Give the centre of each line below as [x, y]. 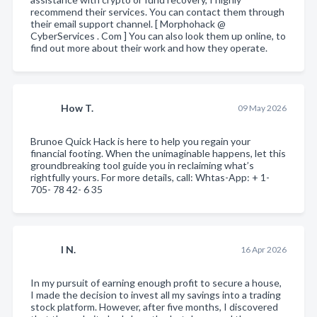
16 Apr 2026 [263, 249]
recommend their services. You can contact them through [157, 11]
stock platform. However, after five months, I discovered [154, 306]
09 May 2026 [262, 108]
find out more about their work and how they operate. [149, 47]
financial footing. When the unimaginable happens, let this [158, 153]
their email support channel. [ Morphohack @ [128, 23]
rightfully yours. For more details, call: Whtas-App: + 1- [150, 177]
